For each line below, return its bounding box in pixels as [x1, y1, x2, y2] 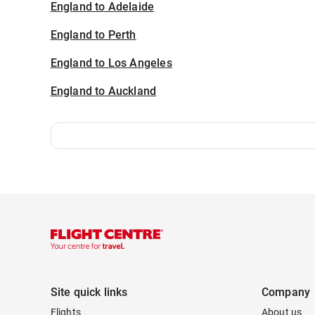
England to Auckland [50, 84, 157, 98]
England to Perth [50, 28, 136, 41]
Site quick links [50, 285, 128, 299]
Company [261, 285, 311, 299]
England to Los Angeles [50, 56, 172, 70]
